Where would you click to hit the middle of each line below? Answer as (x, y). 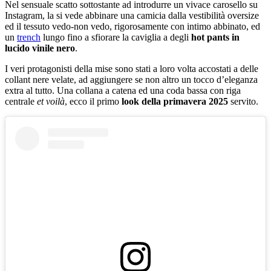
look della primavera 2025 (175, 101)
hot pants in (215, 37)
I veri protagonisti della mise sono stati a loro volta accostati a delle (132, 68)
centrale (20, 101)
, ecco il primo (93, 101)
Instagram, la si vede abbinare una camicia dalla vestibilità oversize (132, 15)
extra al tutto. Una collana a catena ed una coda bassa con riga (123, 90)
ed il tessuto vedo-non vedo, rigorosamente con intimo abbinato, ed (132, 26)
